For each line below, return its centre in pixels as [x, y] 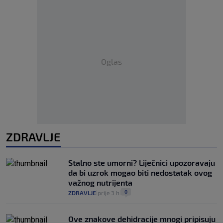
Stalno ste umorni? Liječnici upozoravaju [142, 162]
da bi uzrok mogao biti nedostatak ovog [140, 172]
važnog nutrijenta [100, 182]
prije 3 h [109, 192]
